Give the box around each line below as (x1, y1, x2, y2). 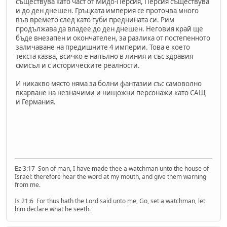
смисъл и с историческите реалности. (16, 61, 140, 70)
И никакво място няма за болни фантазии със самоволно (16, 79, 202, 89)
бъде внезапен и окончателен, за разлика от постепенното (16, 33, 210, 43)
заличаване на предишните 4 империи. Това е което (16, 43, 190, 52)
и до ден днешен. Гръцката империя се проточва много (16, 6, 199, 16)
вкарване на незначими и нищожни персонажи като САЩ (16, 88, 206, 98)
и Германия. (16, 97, 56, 107)
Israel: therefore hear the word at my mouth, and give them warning (15, 172, 206, 181)
